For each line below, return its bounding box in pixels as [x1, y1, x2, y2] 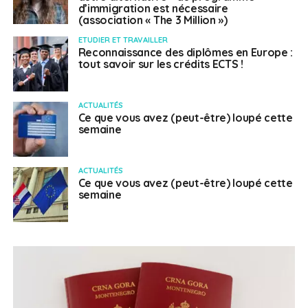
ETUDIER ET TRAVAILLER [78, 35, 168, 45]
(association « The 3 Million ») [78, 13, 228, 27]
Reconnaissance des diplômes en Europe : [78, 45, 294, 60]
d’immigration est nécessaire [78, 1, 228, 16]
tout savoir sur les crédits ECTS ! [78, 57, 243, 71]
